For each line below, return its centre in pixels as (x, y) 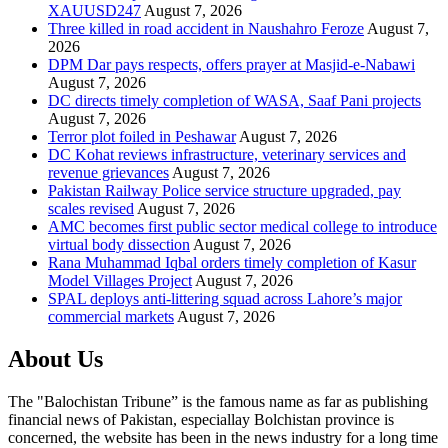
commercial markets (111, 317)
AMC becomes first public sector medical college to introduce (242, 227)
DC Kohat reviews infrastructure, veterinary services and (227, 155)
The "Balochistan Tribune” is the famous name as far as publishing (218, 402)
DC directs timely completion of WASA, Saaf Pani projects (234, 101)
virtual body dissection (119, 245)
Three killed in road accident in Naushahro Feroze (206, 29)
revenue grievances (108, 173)
